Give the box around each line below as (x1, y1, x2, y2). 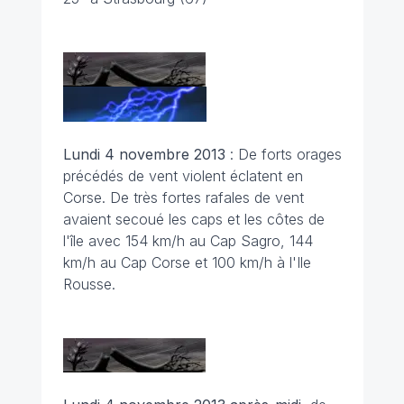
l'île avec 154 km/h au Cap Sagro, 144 (62, 232, 313, 250)
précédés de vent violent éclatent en (62, 167, 303, 185)
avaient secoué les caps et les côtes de (62, 210, 325, 228)
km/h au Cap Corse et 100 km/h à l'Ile (62, 253, 311, 271)
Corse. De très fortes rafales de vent (62, 188, 304, 207)
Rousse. (62, 275, 115, 293)
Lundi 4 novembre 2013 (62, 145, 230, 163)
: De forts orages (229, 145, 342, 163)
